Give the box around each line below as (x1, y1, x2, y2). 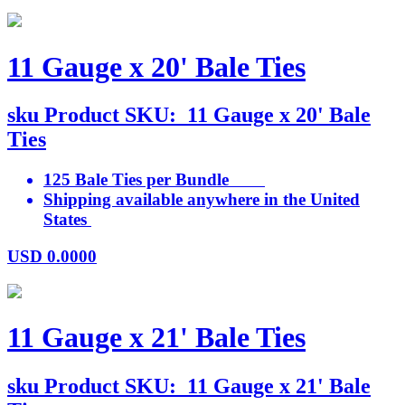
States (43, 210, 91, 230)
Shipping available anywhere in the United (43, 190, 360, 210)
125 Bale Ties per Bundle (43, 170, 265, 190)
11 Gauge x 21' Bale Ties (7, 321, 306, 354)
